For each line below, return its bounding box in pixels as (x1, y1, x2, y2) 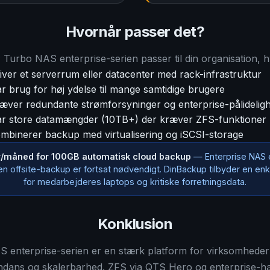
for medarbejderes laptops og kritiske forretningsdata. (24, 177, 246, 187)
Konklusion (97, 215, 173, 233)
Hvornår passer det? (65, 23, 205, 40)
